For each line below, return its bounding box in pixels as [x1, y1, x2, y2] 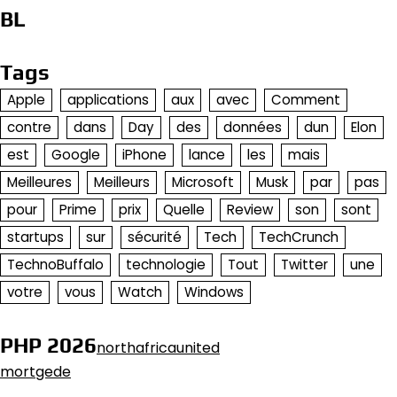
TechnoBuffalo [7, 255, 104, 275]
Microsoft [172, 173, 234, 192]
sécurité [128, 228, 182, 247]
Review [227, 200, 273, 220]
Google [51, 145, 100, 165]
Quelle [163, 200, 205, 220]
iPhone [122, 145, 167, 165]
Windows [184, 283, 244, 302]
